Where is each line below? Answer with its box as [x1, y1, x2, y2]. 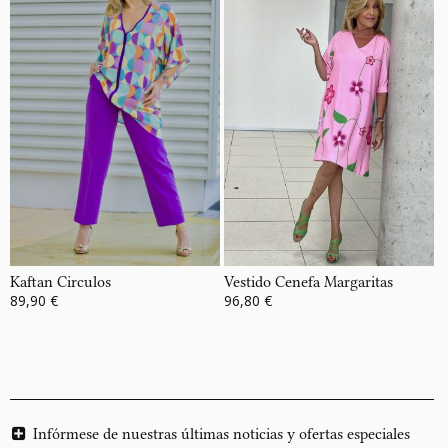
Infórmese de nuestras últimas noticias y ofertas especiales [33, 425, 410, 444]
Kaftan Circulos [10, 273, 111, 292]
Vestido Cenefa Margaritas [223, 273, 393, 292]
